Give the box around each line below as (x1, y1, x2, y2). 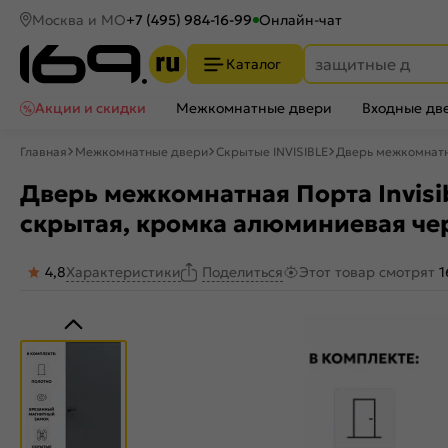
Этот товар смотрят (299, 263, 439, 282)
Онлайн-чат (259, 10, 342, 29)
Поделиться (202, 263, 283, 282)
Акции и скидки (35, 99, 146, 117)
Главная (20, 144, 67, 159)
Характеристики (66, 263, 181, 282)
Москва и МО (32, 10, 126, 29)
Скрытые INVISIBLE (216, 144, 328, 159)
